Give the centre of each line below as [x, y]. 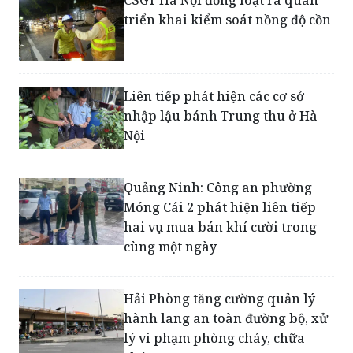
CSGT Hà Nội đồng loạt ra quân [221, 14]
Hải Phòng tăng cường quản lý [220, 312]
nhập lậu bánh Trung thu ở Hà [221, 130]
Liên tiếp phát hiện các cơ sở [214, 110]
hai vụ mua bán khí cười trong [221, 241]
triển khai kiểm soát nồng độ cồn [228, 33]
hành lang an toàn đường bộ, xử [226, 332]
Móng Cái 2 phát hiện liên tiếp [220, 221]
